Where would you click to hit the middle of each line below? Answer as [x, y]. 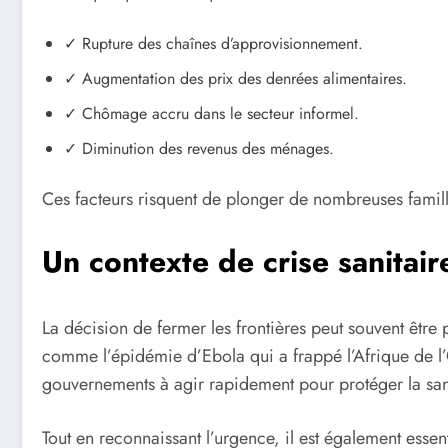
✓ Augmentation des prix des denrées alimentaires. [235, 79]
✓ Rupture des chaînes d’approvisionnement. [213, 44]
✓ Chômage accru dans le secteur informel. [211, 114]
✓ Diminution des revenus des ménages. [199, 149]
